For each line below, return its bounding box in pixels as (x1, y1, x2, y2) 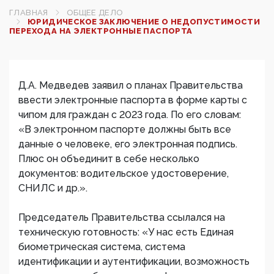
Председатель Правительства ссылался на (18, 212, 225, 223)
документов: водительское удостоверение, (18, 168, 229, 179)
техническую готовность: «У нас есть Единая (18, 226, 234, 238)
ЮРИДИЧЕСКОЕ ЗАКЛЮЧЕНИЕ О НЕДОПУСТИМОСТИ (28, 17, 261, 26)
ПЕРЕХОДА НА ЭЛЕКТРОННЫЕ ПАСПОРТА (9, 26, 193, 35)
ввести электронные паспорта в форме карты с (18, 94, 247, 106)
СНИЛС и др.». (18, 182, 87, 194)
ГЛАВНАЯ (9, 8, 48, 17)
